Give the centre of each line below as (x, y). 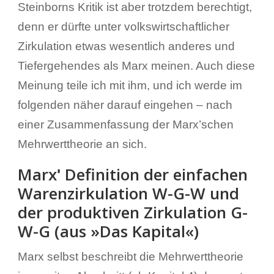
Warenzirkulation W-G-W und (128, 193)
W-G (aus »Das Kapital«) (108, 231)
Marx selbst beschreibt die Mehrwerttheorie (130, 256)
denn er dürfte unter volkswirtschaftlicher (123, 26)
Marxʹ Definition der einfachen (132, 174)
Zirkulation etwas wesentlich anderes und (126, 46)
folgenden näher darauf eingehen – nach (125, 105)
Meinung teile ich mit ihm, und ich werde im (130, 85)
